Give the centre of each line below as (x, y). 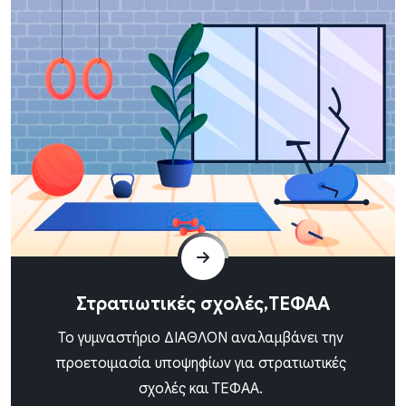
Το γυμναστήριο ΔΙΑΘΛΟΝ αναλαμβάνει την (201, 338)
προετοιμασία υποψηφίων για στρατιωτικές (201, 363)
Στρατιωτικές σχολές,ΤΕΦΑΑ (203, 304)
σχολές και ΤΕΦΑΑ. (201, 388)
